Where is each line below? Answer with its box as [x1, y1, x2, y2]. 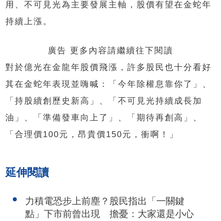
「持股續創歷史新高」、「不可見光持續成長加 [5, 96, 203, 106]
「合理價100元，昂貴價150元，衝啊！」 [5, 130, 179, 140]
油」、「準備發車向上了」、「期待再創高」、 [5, 113, 203, 123]
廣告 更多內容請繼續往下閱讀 [48, 46, 173, 56]
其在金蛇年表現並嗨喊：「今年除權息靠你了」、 [5, 79, 212, 89]
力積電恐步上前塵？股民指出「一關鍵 [25, 196, 185, 207]
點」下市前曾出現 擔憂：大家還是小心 [25, 209, 194, 220]
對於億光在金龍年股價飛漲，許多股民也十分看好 [5, 63, 212, 73]
